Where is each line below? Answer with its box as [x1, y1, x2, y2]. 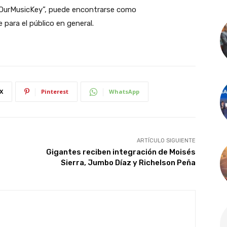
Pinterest [41, 88, 68, 96]
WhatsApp [109, 88, 139, 96]
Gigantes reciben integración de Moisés [46, 147, 196, 157]
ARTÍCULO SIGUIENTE [136, 137, 196, 144]
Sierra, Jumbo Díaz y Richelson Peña [60, 158, 196, 168]
